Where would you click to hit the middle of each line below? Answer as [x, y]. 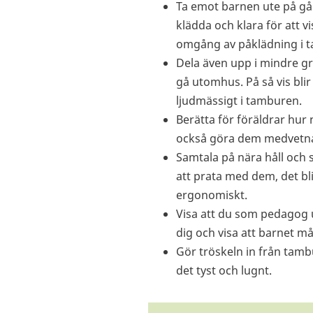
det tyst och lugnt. [224, 271]
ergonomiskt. [214, 195]
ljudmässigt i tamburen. [239, 101]
